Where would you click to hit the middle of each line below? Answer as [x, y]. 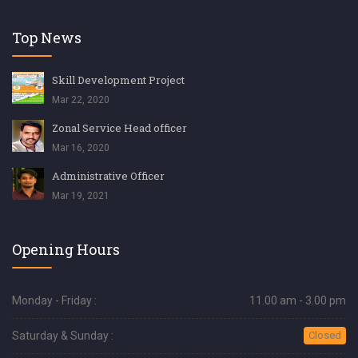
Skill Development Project [118, 80]
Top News [47, 37]
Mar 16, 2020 [81, 147]
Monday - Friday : [54, 300]
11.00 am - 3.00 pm [298, 300]
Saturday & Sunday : [63, 335]
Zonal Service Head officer [119, 127]
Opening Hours [66, 249]
